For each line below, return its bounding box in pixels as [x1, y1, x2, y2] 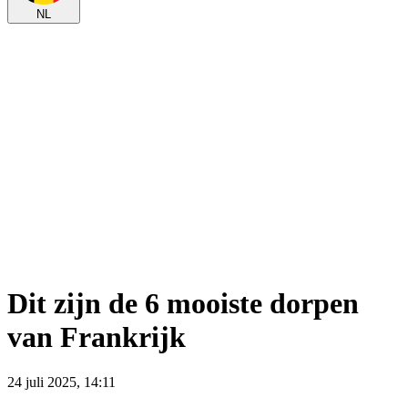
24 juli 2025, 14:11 [7, 373, 116, 390]
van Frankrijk [7, 321, 186, 354]
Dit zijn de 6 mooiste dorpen [7, 287, 359, 321]
